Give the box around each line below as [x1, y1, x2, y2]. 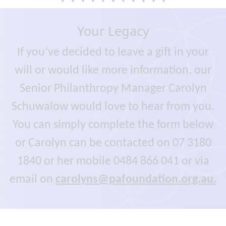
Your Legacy [77, 22, 149, 39]
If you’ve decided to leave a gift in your [17, 46, 209, 59]
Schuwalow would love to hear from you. [12, 100, 214, 113]
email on [10, 173, 55, 186]
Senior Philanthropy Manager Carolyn [19, 82, 207, 95]
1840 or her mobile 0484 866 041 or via [17, 155, 209, 167]
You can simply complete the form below [13, 119, 213, 131]
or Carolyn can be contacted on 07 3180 [15, 137, 211, 149]
